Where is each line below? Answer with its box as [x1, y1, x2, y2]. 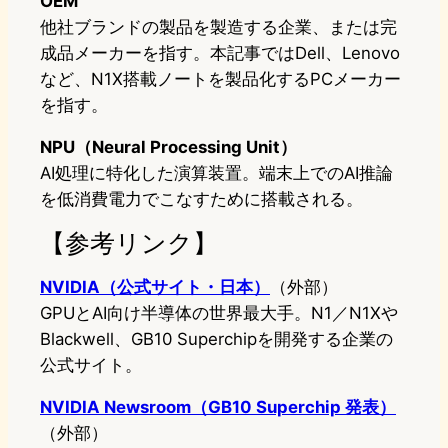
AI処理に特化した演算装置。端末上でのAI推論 [40, 163, 393, 184]
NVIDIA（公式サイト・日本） [40, 277, 270, 298]
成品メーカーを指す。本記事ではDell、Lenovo [40, 43, 400, 64]
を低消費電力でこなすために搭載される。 [40, 189, 363, 210]
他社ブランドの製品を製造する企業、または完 [40, 17, 397, 38]
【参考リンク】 [40, 227, 218, 259]
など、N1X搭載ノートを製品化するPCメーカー [40, 69, 401, 90]
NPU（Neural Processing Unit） [40, 137, 297, 158]
